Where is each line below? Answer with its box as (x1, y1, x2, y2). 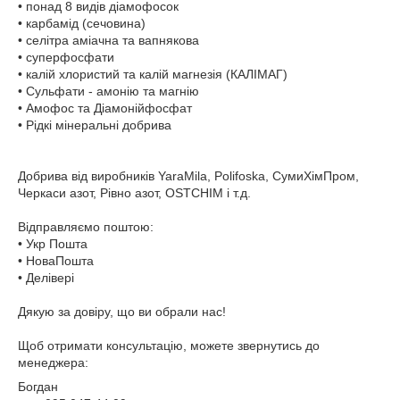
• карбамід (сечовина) (18, 16, 146, 30)
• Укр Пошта (18, 237, 87, 251)
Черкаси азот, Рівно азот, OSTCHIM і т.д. (18, 186, 251, 200)
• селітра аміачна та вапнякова (18, 33, 199, 47)
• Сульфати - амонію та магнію (18, 84, 199, 98)
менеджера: (18, 355, 88, 370)
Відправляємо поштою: (18, 220, 154, 234)
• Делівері (18, 271, 74, 285)
